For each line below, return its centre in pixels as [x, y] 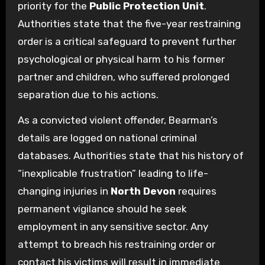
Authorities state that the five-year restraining [129, 23]
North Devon [143, 191]
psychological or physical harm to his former [121, 59]
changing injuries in [64, 191]
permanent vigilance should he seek [102, 209]
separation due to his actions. [88, 94]
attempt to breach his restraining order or [116, 244]
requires [196, 191]
